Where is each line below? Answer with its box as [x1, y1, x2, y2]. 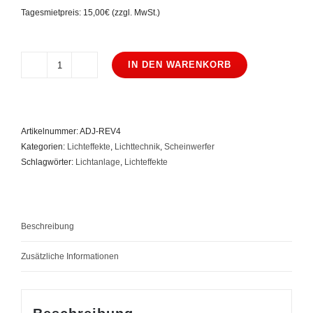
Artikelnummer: [21, 126, 80, 136]
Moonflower [58, 128, 103, 138]
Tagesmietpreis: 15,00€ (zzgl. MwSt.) [21, 8, 160, 17]
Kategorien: [21, 142, 67, 152]
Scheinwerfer [164, 142, 214, 152]
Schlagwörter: [21, 157, 75, 167]
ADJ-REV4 [80, 126, 121, 136]
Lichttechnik [115, 142, 160, 152]
